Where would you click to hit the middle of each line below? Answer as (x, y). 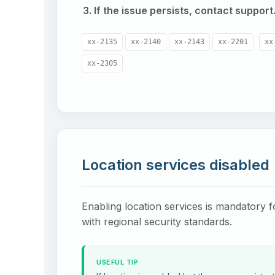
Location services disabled (176, 165)
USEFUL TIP (117, 262)
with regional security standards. (157, 221)
